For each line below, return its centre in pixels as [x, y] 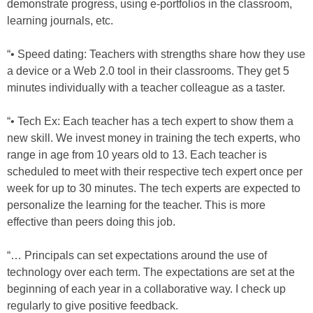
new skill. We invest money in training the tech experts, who [154, 138]
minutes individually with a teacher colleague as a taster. [146, 88]
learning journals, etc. [60, 21]
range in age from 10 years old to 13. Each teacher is [137, 155]
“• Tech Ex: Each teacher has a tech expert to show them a [150, 122]
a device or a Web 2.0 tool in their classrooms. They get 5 [148, 71]
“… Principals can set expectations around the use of [137, 256]
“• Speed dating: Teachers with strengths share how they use [156, 54]
